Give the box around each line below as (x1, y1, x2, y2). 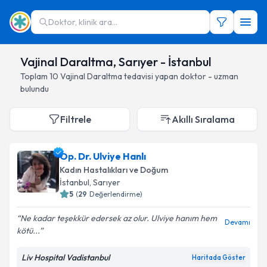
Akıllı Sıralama (172, 113, 235, 125)
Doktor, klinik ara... (48, 17, 117, 27)
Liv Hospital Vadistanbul (21, 252, 110, 263)
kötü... (17, 225, 39, 236)
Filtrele (60, 113, 91, 125)
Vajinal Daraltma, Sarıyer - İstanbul (20, 54, 211, 69)
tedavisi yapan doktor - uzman (124, 71, 238, 82)
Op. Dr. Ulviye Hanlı (60, 150, 146, 162)
